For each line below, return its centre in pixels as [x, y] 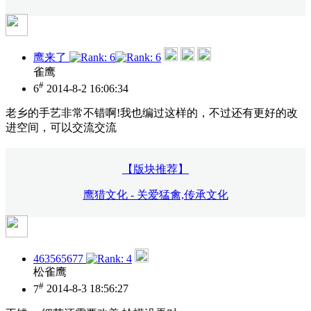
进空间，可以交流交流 [61, 128]
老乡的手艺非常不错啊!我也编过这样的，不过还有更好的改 [152, 113]
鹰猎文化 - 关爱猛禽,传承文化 [155, 195]
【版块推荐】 [155, 169]
